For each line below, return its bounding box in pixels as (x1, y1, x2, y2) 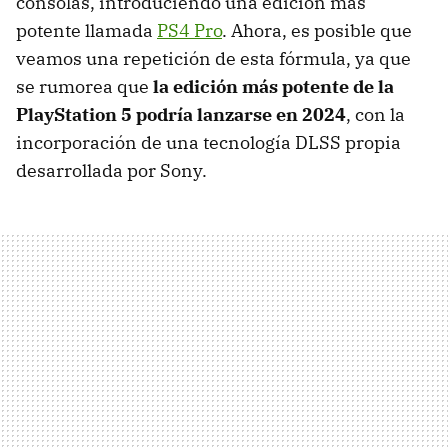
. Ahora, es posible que (222, 19, 412, 43)
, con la (346, 103, 405, 127)
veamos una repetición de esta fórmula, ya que (16, 47, 411, 71)
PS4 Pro (157, 19, 222, 43)
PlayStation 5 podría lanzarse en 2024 (16, 103, 346, 127)
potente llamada (16, 19, 157, 43)
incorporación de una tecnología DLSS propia (16, 131, 401, 155)
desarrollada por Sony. (16, 159, 207, 183)
